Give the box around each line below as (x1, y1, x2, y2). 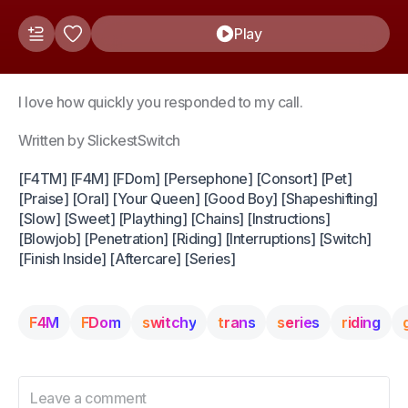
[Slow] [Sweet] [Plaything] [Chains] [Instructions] (18, 209, 330, 228)
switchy (142, 313, 197, 331)
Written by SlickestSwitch (18, 131, 180, 149)
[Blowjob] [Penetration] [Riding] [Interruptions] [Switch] (18, 229, 372, 248)
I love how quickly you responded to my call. (18, 93, 302, 111)
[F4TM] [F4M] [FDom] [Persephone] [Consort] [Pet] (18, 169, 352, 188)
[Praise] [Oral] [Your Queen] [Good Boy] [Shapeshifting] (18, 189, 378, 208)
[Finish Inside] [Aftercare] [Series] (18, 250, 235, 268)
